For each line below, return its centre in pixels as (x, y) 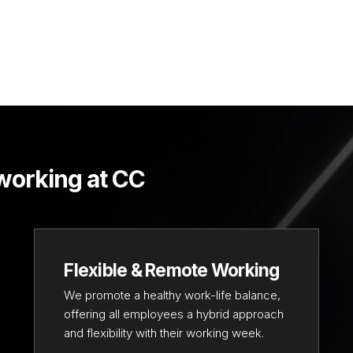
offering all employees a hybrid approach (174, 314)
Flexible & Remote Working (172, 269)
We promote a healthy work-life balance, (173, 295)
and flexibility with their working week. (164, 333)
